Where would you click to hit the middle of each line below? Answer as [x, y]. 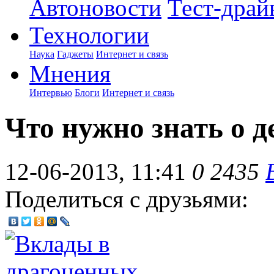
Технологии [89, 35]
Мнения [70, 74]
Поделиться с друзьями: [127, 199]
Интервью [51, 93]
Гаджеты [75, 54]
